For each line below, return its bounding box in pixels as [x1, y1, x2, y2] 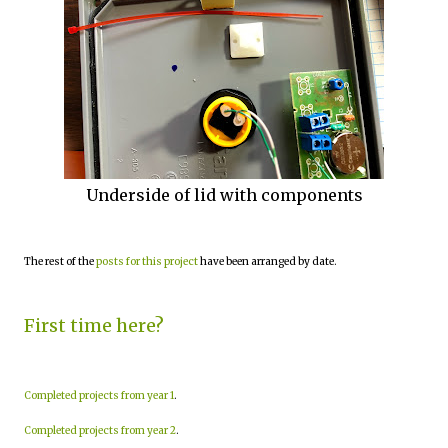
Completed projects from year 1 [24, 389, 174, 402]
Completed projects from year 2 [24, 424, 176, 437]
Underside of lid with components [85, 185, 363, 205]
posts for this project [96, 255, 198, 268]
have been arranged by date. [198, 255, 337, 268]
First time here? [24, 314, 164, 337]
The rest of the [24, 255, 96, 268]
